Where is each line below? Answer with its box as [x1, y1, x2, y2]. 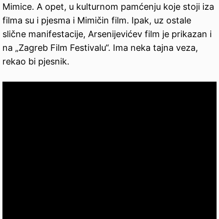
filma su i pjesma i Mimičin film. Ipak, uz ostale [2, 15, 191, 26]
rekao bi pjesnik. [2, 56, 69, 67]
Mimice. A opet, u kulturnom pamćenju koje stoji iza [2, 1, 214, 12]
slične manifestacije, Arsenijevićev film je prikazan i [2, 29, 212, 40]
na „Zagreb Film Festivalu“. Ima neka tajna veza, [2, 43, 198, 53]
